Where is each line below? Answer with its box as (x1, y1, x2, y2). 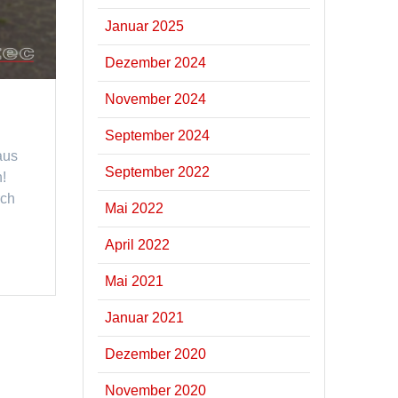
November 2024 (105, 91, 207, 107)
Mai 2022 (105, 200, 164, 216)
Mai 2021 (105, 273, 164, 289)
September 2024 (105, 127, 211, 143)
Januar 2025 (105, 18, 185, 34)
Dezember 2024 (105, 54, 207, 70)
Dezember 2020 (105, 346, 207, 362)
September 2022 (105, 163, 211, 179)
